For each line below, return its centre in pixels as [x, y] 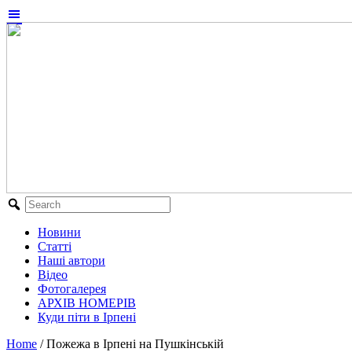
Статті [55, 246]
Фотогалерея [72, 289]
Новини [59, 232]
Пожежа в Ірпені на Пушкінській [135, 344]
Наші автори [71, 260]
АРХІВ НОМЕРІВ [87, 303]
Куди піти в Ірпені [87, 317]
